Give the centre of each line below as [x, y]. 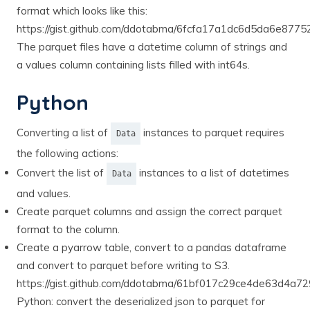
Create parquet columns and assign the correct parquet [149, 211]
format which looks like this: [82, 10]
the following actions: [67, 153]
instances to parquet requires [212, 132]
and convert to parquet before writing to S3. [123, 265]
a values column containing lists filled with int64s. [133, 64]
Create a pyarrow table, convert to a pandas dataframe [152, 247]
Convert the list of [62, 172]
